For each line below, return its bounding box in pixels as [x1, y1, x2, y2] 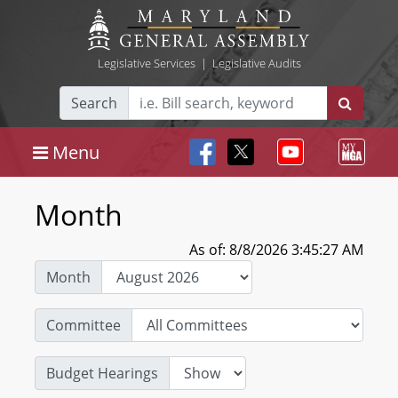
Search [71, 93, 117, 113]
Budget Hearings [46, 363, 158, 383]
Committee [46, 315, 121, 335]
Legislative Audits [211, 55, 301, 71]
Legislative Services [97, 55, 195, 71]
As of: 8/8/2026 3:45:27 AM [189, 240, 363, 259]
